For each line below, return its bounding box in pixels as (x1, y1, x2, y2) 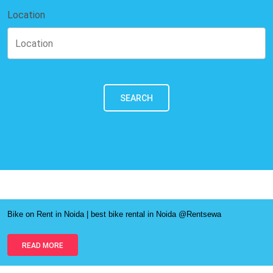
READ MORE (22, 241, 63, 250)
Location (7, 9, 45, 21)
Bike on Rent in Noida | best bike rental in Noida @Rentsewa (7, 209, 221, 219)
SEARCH (120, 93, 153, 103)
